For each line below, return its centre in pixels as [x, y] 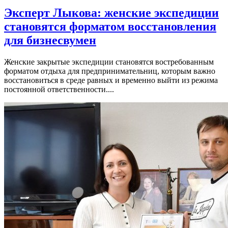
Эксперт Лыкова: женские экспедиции [111, 12]
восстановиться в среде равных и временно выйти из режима [111, 80]
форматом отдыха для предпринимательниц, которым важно [110, 71]
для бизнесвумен [50, 40]
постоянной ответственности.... [59, 89]
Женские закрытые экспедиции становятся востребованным [109, 62]
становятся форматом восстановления [110, 26]
